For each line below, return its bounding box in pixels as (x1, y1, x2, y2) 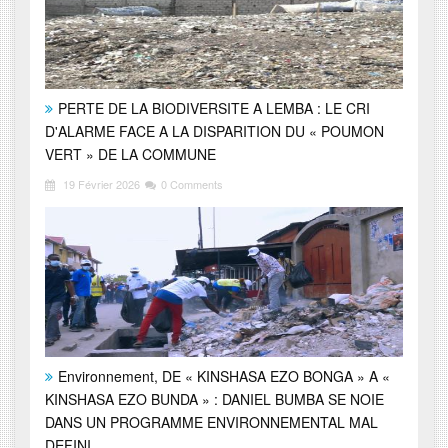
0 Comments (161, 176, 223, 193)
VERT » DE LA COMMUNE (45, 144, 216, 165)
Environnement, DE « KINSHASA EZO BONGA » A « (58, 366, 390, 387)
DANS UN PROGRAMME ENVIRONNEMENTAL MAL (45, 412, 378, 433)
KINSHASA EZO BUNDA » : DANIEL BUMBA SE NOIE (45, 389, 384, 410)
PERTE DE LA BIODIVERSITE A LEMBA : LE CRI (58, 98, 370, 119)
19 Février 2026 (60, 176, 140, 193)
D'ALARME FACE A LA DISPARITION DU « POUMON (45, 121, 384, 142)
